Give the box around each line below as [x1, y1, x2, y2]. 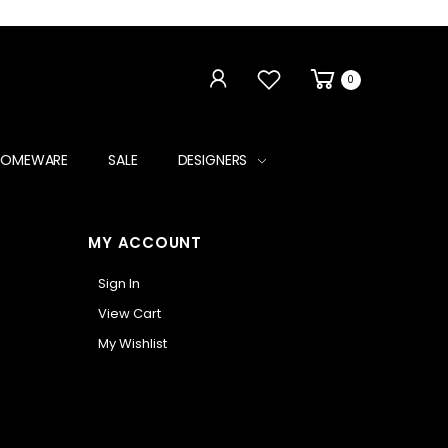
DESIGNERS [177, 150, 248, 170]
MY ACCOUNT [88, 231, 202, 253]
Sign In [98, 273, 141, 293]
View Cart [98, 303, 162, 323]
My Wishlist [98, 333, 168, 353]
